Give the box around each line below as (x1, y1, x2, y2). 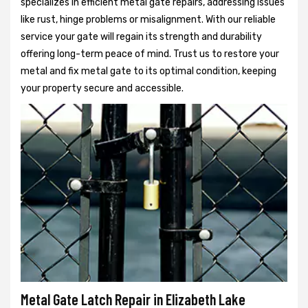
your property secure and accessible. (21, 82, 184, 95)
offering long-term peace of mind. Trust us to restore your (21, 48, 279, 60)
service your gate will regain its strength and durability (21, 31, 262, 43)
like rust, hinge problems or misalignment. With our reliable (21, 14, 276, 26)
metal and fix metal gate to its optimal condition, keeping (21, 65, 276, 78)
